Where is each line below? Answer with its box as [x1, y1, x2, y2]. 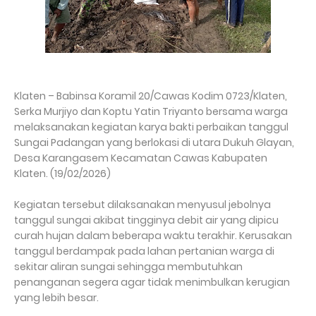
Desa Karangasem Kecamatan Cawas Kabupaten [14, 151, 267, 165]
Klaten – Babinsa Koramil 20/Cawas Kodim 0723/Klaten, [14, 89, 287, 103]
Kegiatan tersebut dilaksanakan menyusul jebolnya [14, 197, 271, 212]
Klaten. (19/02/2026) [14, 166, 111, 181]
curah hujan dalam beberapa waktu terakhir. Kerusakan [14, 229, 292, 243]
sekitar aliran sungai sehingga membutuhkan [14, 260, 243, 274]
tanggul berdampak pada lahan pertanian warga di [14, 244, 274, 258]
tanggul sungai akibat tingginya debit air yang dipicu [14, 213, 279, 227]
